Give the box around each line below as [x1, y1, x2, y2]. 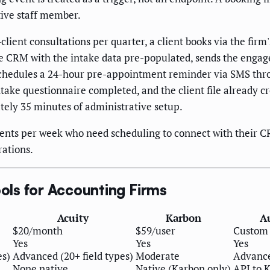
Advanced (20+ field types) [13, 249, 133, 263]
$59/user [136, 224, 175, 238]
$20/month [13, 224, 63, 238]
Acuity [57, 211, 89, 225]
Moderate [136, 249, 180, 263]
